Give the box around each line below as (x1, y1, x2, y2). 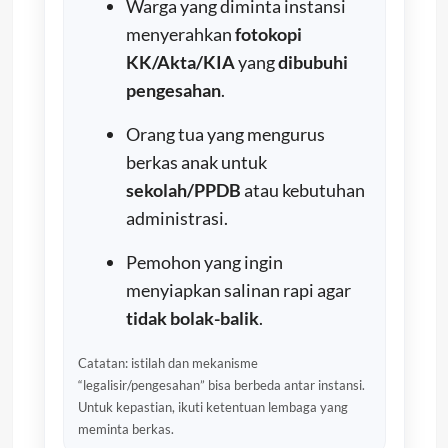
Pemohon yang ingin (125, 250, 283, 273)
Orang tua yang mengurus (125, 122, 325, 145)
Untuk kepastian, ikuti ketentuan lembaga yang (77, 398, 348, 415)
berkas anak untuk (125, 150, 267, 173)
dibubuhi (277, 50, 348, 73)
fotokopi (234, 22, 302, 45)
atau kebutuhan (240, 178, 365, 201)
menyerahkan (125, 22, 235, 45)
